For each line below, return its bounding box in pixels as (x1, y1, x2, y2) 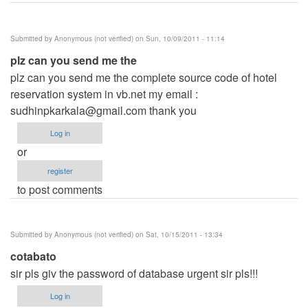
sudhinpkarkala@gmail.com (10, 102, 146, 118)
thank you (146, 102, 197, 118)
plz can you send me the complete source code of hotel (10, 69, 277, 85)
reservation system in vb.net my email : (10, 85, 198, 102)
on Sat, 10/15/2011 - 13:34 (133, 229, 223, 239)
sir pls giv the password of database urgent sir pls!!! (10, 265, 258, 281)
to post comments (17, 181, 102, 197)
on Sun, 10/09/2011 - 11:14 (133, 33, 225, 43)
